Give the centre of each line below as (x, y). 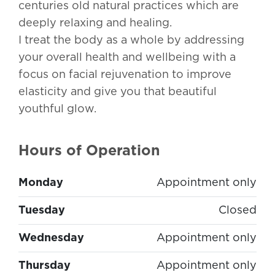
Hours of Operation (89, 151)
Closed (238, 211)
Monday (41, 183)
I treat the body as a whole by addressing (131, 41)
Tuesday (42, 211)
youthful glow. (57, 110)
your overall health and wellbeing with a (127, 58)
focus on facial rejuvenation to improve (125, 75)
